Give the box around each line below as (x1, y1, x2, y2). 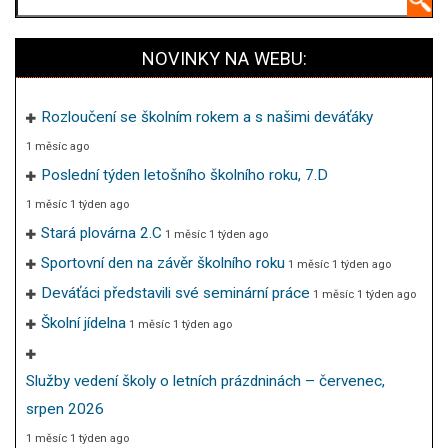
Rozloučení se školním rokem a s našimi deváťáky (41, 107, 373, 126)
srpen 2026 (26, 399, 104, 418)
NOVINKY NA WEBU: (141, 47, 307, 69)
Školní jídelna (41, 313, 126, 332)
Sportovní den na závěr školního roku (41, 253, 285, 272)
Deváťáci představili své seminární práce (41, 283, 310, 302)
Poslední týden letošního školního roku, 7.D (41, 165, 328, 184)
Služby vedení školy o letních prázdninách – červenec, (26, 371, 385, 390)
